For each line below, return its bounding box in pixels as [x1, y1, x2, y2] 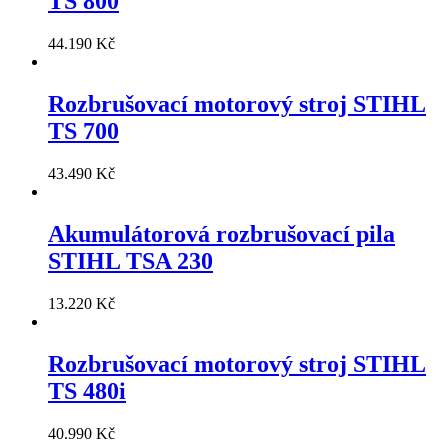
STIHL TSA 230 [48, 247, 213, 274]
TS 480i [48, 377, 126, 404]
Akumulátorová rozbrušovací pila [48, 220, 395, 247]
